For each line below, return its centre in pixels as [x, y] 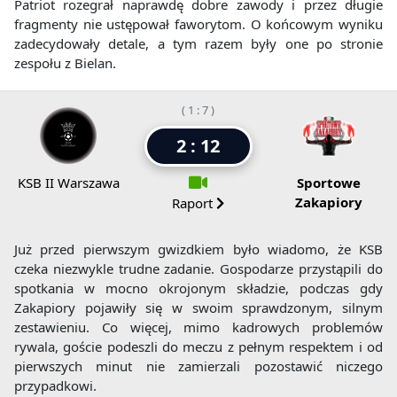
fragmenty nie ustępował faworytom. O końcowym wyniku [198, 24]
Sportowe [328, 183]
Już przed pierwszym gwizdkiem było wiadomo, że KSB [198, 249]
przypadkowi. [55, 386]
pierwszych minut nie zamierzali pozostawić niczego [198, 366]
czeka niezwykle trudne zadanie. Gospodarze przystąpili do [198, 269]
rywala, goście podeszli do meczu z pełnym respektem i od [198, 347]
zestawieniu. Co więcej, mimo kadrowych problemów [198, 327]
